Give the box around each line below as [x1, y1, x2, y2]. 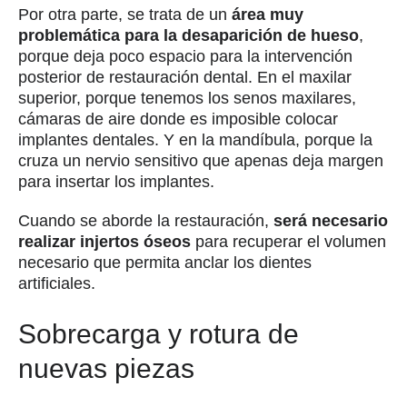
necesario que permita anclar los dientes [18, 253, 312, 272]
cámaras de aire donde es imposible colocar [18, 109, 338, 128]
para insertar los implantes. [18, 172, 214, 191]
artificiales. [18, 273, 95, 293]
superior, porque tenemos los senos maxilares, [18, 88, 356, 107]
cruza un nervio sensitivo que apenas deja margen [18, 151, 383, 170]
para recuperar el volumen [191, 232, 386, 251]
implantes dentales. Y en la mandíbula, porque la [18, 130, 372, 149]
